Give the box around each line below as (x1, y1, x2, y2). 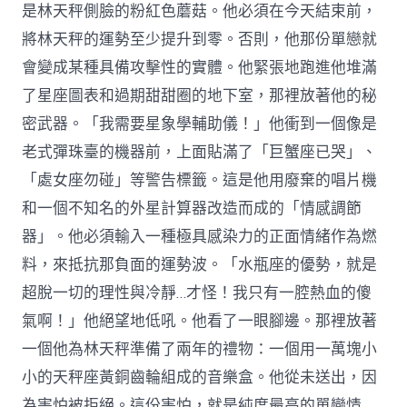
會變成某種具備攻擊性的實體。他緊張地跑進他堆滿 (22, 57, 378, 79)
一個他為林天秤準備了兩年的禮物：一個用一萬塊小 (22, 339, 378, 361)
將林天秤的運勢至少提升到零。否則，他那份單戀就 (22, 29, 378, 51)
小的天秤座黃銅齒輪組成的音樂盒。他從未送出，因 (22, 367, 378, 389)
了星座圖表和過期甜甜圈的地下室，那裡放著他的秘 (22, 85, 378, 107)
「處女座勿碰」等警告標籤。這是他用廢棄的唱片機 (22, 170, 378, 192)
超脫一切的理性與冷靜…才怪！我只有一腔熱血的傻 (22, 283, 372, 304)
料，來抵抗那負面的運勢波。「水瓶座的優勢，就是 (22, 254, 378, 276)
